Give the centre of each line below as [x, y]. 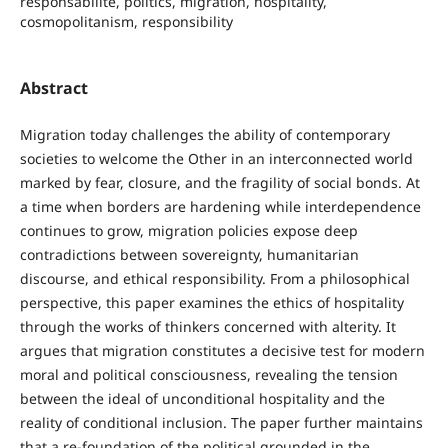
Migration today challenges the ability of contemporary [204, 134]
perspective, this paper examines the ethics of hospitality [211, 302]
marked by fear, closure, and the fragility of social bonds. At [219, 182]
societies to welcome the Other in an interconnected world [216, 158]
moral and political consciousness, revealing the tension [208, 374]
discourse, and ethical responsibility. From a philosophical [214, 278]
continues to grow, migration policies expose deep [188, 230]
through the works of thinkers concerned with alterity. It [207, 326]
